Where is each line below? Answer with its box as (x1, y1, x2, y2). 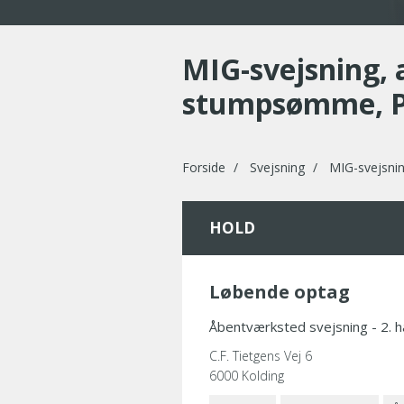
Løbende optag (209, 280, 350, 304)
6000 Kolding (209, 367, 284, 384)
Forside (182, 159, 225, 176)
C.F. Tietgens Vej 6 (209, 347, 312, 364)
